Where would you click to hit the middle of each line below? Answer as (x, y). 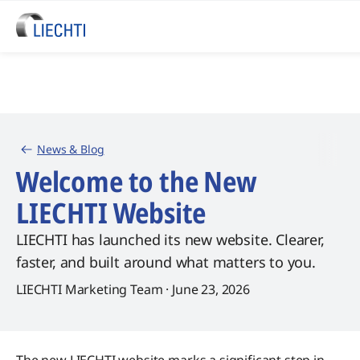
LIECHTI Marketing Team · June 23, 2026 (133, 289)
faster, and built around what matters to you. (166, 262)
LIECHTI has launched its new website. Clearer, (170, 239)
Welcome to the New (137, 181)
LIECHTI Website (111, 213)
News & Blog (71, 149)
